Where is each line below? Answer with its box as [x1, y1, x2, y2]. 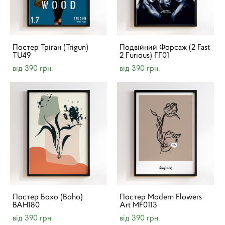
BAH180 [13, 199, 40, 209]
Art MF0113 [120, 199, 157, 209]
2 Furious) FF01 [120, 50, 169, 60]
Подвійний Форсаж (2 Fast [120, 42, 210, 52]
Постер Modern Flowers [120, 191, 202, 201]
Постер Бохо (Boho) [13, 191, 83, 201]
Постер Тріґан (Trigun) [13, 42, 88, 52]
